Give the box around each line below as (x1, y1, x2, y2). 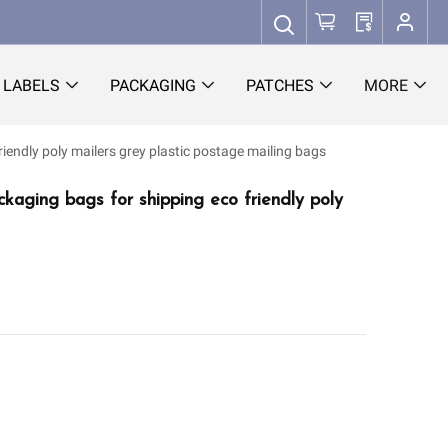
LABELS (3, 76, 60, 95)
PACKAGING (110, 76, 196, 95)
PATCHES (246, 76, 314, 95)
